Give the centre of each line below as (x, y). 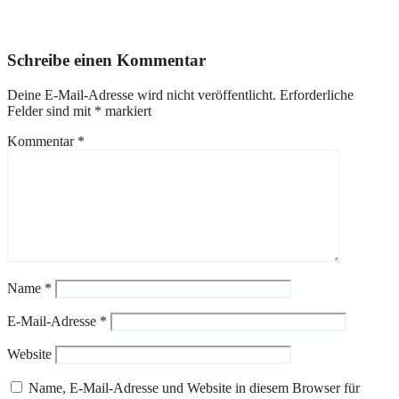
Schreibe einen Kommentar (106, 61)
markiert (126, 111)
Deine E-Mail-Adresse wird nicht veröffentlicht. (142, 95)
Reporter (111, 26)
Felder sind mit (51, 111)
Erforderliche (317, 95)
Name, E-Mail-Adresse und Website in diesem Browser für (194, 388)
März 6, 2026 (47, 26)
